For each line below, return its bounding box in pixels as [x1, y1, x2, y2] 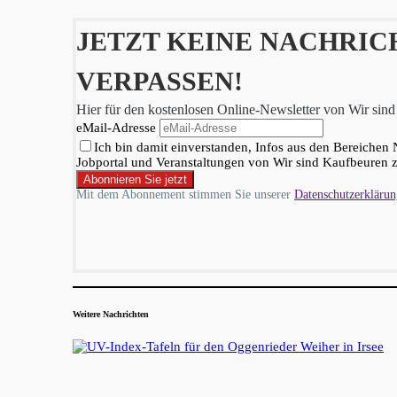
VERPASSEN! [76, 66, 243, 97]
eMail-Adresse [76, 121, 156, 136]
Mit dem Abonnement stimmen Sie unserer [76, 188, 294, 202]
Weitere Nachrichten [73, 308, 149, 319]
